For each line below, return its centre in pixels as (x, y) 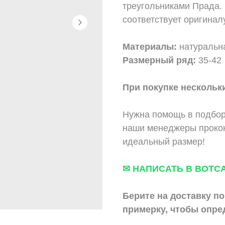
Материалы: (151, 46)
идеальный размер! (164, 141)
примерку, (145, 209)
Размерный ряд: (160, 60)
